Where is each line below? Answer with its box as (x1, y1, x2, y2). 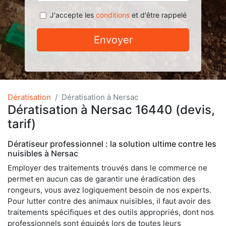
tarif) (8, 117, 36, 131)
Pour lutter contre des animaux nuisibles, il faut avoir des (8, 196, 211, 206)
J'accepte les (49, 11, 96, 19)
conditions (95, 11, 130, 19)
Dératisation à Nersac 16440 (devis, (8, 102, 215, 117)
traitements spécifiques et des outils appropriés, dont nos (8, 207, 214, 217)
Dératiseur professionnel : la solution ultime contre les (8, 139, 216, 149)
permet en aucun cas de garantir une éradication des (8, 174, 196, 184)
